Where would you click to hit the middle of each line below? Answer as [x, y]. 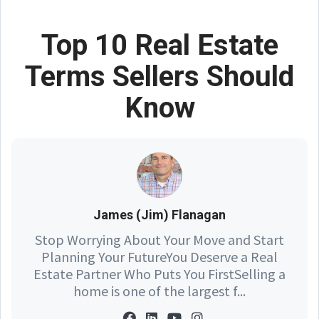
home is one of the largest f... [159, 291]
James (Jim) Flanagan [159, 214]
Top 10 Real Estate [159, 45]
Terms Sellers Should [159, 76]
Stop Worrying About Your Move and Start [159, 239]
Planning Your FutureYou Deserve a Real [159, 256]
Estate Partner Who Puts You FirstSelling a [159, 273]
